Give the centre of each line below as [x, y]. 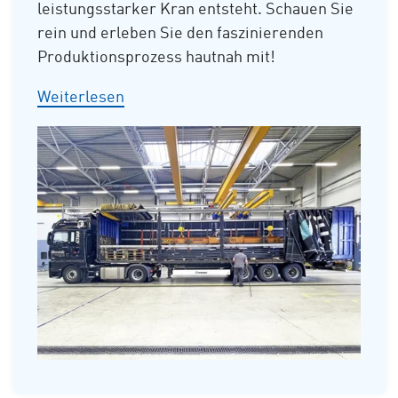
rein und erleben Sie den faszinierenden [180, 33]
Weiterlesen [81, 97]
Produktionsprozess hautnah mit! [156, 57]
